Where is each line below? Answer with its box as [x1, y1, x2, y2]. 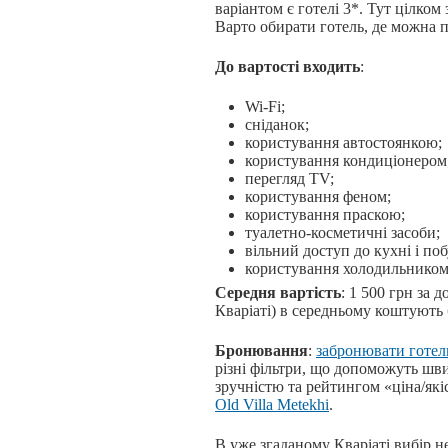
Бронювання [215, 342, 308, 360]
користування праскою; [245, 206, 405, 224]
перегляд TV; [245, 170, 334, 188]
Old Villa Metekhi [215, 396, 329, 414]
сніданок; [245, 116, 309, 134]
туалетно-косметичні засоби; [245, 224, 440, 242]
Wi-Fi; [245, 98, 285, 116]
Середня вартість [215, 284, 341, 302]
